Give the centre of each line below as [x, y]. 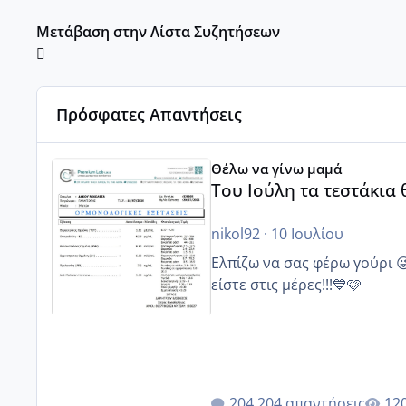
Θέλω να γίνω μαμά [276, 169]
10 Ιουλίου [307, 234]
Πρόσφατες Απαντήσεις [150, 115]
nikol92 [235, 234]
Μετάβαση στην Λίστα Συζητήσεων [158, 31]
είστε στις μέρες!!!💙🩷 [286, 285]
